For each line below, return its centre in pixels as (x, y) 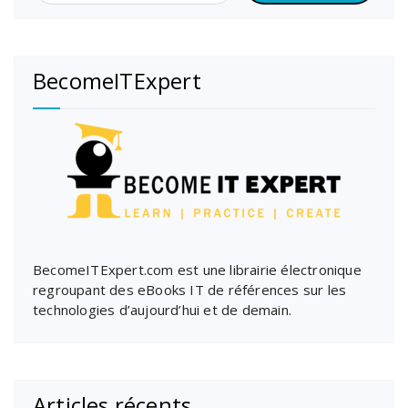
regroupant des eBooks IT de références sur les (190, 290)
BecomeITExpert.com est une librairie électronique (197, 270)
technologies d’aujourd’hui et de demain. (162, 310)
